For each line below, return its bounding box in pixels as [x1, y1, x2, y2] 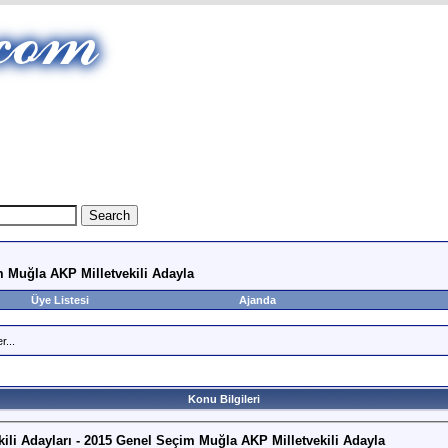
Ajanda [239, 294, 276, 306]
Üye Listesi [31, 294, 89, 306]
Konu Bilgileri [188, 393, 260, 405]
